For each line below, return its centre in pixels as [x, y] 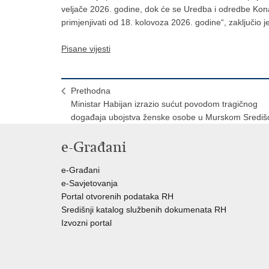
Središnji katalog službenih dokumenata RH [144, 210]
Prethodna [91, 91]
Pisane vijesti [86, 49]
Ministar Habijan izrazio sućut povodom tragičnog [164, 104]
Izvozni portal [86, 223]
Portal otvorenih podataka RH [117, 196]
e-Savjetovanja [89, 183]
